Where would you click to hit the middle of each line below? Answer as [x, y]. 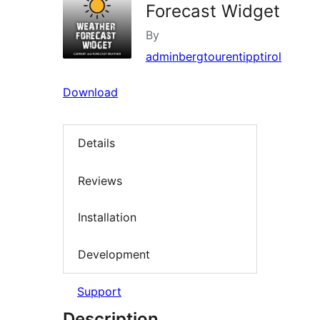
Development [114, 254]
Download [90, 92]
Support [99, 292]
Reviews [100, 180]
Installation [107, 217]
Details [96, 143]
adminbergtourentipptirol [214, 57]
